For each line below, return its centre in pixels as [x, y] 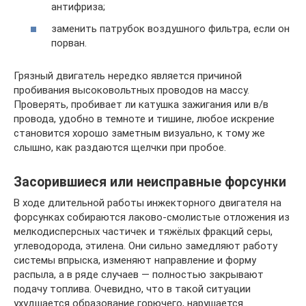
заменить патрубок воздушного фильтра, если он [170, 28]
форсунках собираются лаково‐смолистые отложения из [152, 217]
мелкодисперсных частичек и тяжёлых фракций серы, [143, 231]
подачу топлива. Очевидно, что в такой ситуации [132, 289]
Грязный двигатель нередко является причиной [128, 75]
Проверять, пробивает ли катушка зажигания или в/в [141, 104]
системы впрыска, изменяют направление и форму [135, 260]
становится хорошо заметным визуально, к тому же [139, 133]
